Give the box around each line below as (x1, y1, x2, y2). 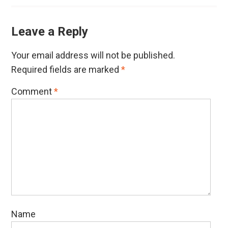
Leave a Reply (11, 24, 88, 39)
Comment (11, 86, 54, 97)
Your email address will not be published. (11, 50, 175, 61)
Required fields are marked (11, 64, 121, 75)
